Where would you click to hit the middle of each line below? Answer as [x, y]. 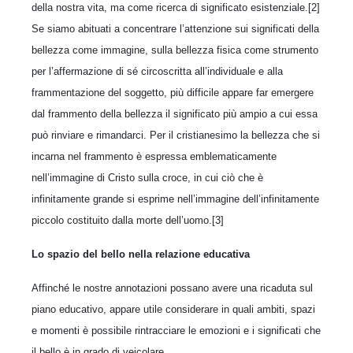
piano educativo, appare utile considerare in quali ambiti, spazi [173, 309]
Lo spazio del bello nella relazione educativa [141, 254]
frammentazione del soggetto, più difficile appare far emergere [173, 92]
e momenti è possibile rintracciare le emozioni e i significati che [176, 330]
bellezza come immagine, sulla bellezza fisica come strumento [175, 50]
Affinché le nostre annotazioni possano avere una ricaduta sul [172, 288]
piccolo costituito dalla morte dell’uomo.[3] [128, 220]
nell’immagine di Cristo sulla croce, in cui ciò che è [147, 177]
